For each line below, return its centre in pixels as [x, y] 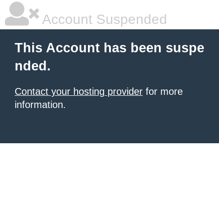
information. [40, 105]
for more [163, 91]
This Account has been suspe [109, 48]
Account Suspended [103, 19]
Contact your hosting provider [79, 91]
